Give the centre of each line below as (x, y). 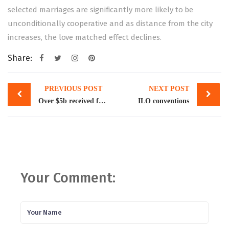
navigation (44, 96)
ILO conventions (164, 101)
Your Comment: (68, 178)
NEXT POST (169, 88)
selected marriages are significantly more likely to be (101, 9)
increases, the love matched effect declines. (85, 37)
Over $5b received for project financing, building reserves (102, 101)
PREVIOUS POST (73, 88)
